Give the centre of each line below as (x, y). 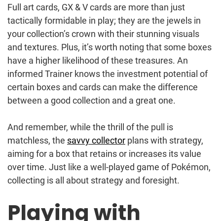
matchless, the (37, 140)
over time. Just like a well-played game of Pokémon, (109, 167)
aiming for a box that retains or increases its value (104, 153)
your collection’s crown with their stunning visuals (103, 34)
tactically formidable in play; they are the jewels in (104, 20)
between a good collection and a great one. (92, 100)
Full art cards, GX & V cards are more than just (96, 7)
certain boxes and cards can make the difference (103, 87)
